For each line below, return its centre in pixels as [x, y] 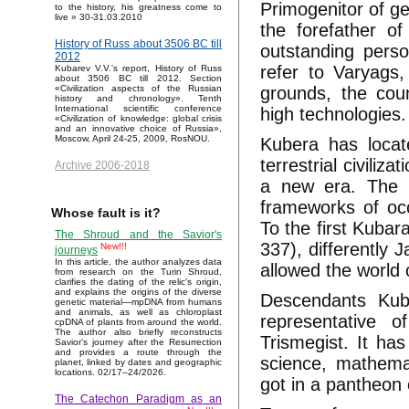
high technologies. [334, 114]
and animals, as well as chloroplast [138, 312]
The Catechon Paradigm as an [138, 399]
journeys [76, 251]
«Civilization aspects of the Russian [138, 89]
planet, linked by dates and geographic [138, 362]
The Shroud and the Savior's [138, 235]
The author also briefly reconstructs [138, 332]
